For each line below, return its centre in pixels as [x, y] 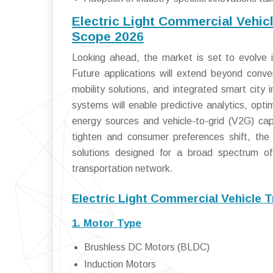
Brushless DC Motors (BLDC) [147, 247]
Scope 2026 [108, 36]
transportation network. [122, 168]
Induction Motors [120, 264]
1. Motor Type [107, 223]
